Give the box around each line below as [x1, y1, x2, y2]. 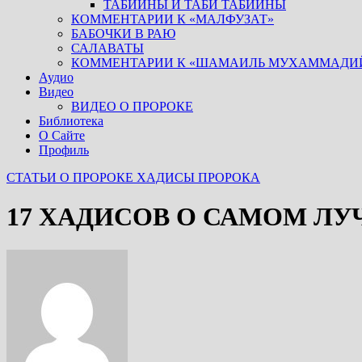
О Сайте [39, 128, 85, 142]
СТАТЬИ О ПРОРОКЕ [6, 170, 137, 184]
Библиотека [39, 113, 103, 128]
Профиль [39, 142, 89, 157]
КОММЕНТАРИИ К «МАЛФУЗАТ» [71, 11, 274, 26]
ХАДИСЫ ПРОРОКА [137, 170, 260, 184]
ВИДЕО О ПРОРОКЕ [71, 99, 193, 113]
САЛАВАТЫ [71, 40, 144, 55]
